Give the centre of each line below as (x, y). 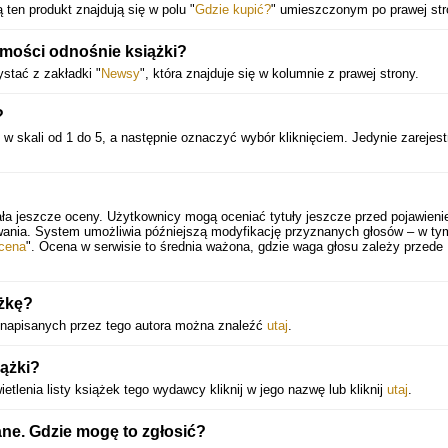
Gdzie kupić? (233, 9)
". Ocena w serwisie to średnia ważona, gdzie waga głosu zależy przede (234, 246)
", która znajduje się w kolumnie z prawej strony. (279, 73)
